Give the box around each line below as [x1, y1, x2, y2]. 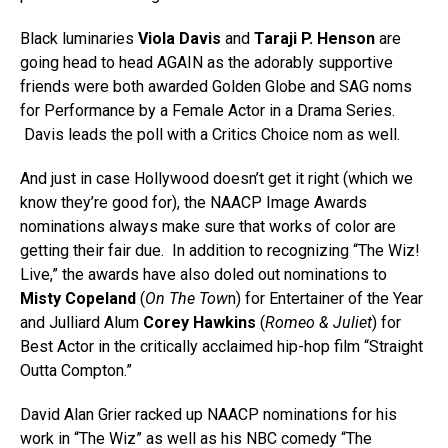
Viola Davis [134, 29, 221, 48]
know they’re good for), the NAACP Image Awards [20, 193, 367, 212]
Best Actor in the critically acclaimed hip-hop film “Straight [20, 337, 423, 356]
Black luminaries [20, 29, 134, 48]
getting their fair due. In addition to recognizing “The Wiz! [20, 241, 420, 260]
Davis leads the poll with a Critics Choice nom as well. [20, 125, 400, 144]
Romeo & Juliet [265, 313, 372, 332]
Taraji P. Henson [254, 29, 375, 48]
